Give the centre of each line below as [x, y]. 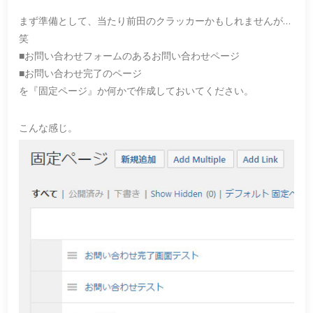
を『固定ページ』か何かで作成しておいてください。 [137, 90]
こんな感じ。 [49, 127]
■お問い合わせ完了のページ [81, 73]
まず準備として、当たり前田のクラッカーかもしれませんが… [155, 20]
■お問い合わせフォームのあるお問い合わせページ [130, 55]
